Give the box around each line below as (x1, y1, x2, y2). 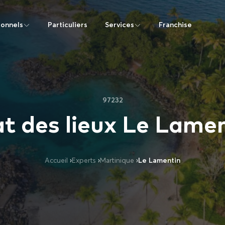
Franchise (159, 21, 192, 29)
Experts (72, 157, 96, 164)
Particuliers (48, 21, 87, 29)
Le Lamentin (138, 157, 180, 164)
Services (105, 21, 134, 29)
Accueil (45, 157, 68, 164)
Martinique (100, 157, 134, 164)
